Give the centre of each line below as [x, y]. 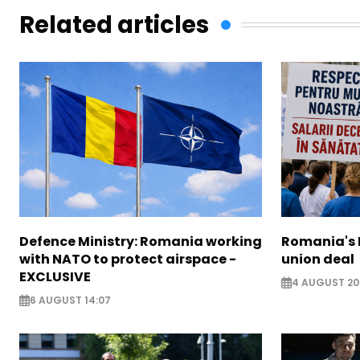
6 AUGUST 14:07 [70, 300]
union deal [317, 259]
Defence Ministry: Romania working [141, 241]
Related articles [114, 25]
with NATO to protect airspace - [128, 259]
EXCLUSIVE [55, 276]
